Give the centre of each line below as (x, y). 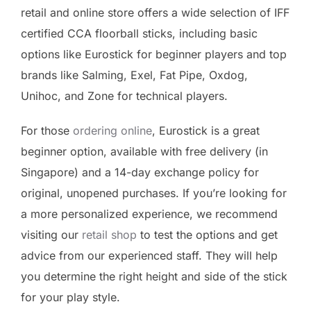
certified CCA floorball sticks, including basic (139, 34)
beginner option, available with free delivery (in (144, 152)
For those (47, 131)
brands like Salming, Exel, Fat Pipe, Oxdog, (134, 75)
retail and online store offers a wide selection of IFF (155, 13)
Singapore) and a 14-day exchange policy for (140, 173)
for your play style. (70, 297)
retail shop (109, 235)
